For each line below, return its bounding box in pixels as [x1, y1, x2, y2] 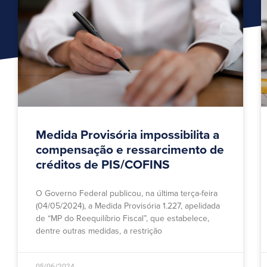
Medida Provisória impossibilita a [36, 128, 219, 143]
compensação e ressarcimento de [36, 142, 224, 158]
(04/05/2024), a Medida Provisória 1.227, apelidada [36, 201, 220, 212]
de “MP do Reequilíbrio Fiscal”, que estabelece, [36, 213, 209, 224]
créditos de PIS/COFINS [36, 157, 170, 173]
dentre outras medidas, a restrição [36, 226, 162, 237]
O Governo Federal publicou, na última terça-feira [36, 188, 218, 199]
